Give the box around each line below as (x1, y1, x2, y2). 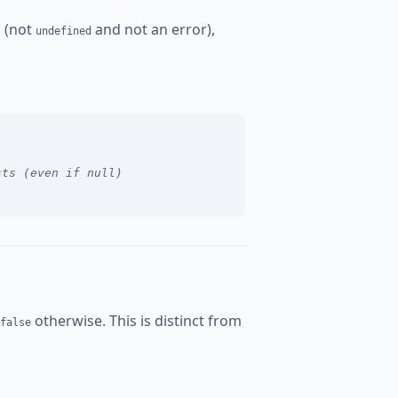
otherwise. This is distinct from (31, 311, 242, 330)
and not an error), (92, 20, 215, 39)
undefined (36, 25, 92, 37)
